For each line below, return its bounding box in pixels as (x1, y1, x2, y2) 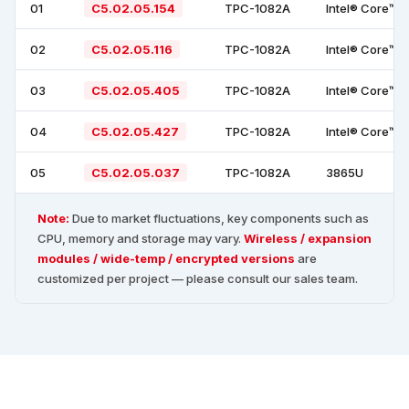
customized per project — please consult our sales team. (37, 271, 358, 287)
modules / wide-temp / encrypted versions (37, 251, 295, 267)
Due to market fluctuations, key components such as (69, 211, 369, 226)
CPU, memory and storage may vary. (37, 231, 244, 246)
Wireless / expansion (244, 231, 372, 246)
